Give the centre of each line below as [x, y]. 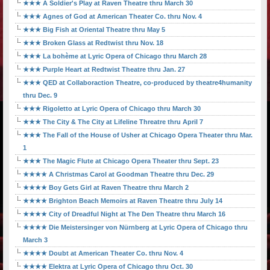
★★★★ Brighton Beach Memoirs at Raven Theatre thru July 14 [123, 201]
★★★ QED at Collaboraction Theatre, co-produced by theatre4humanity [137, 83]
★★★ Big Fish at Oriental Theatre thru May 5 [94, 30]
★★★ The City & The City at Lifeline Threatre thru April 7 [113, 122]
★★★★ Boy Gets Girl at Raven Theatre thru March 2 [106, 188]
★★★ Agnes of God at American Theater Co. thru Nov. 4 [112, 17]
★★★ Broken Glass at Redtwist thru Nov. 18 [93, 43]
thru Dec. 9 [40, 96]
